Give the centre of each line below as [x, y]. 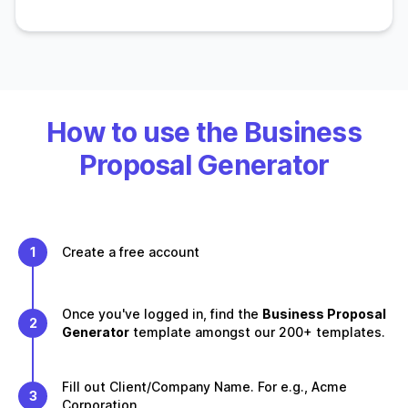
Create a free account [131, 252]
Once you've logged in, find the [162, 314]
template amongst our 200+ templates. [259, 332]
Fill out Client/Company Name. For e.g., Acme [204, 387]
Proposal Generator [204, 165]
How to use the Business [204, 132]
